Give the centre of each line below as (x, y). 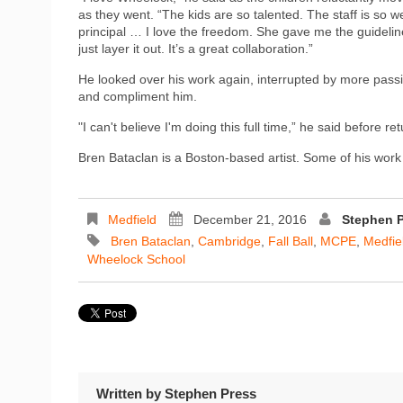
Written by (130, 393)
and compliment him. (138, 96)
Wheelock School (136, 259)
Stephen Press (210, 393)
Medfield (132, 219)
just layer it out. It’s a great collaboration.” (196, 48)
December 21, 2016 (250, 219)
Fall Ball (291, 241)
